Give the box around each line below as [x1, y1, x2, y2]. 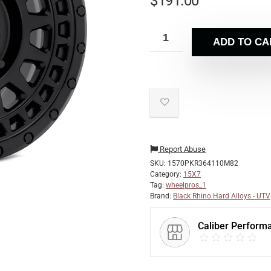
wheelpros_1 [166, 181, 206, 189]
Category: [150, 170, 183, 178]
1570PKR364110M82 [168, 159, 238, 168]
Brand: [150, 192, 173, 200]
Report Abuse [158, 145, 206, 154]
